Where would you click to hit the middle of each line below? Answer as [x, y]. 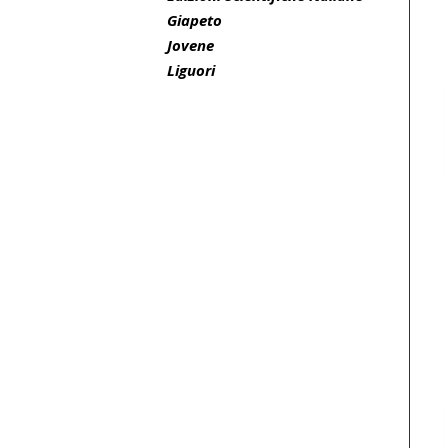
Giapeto [194, 20]
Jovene [190, 45]
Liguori [191, 70]
